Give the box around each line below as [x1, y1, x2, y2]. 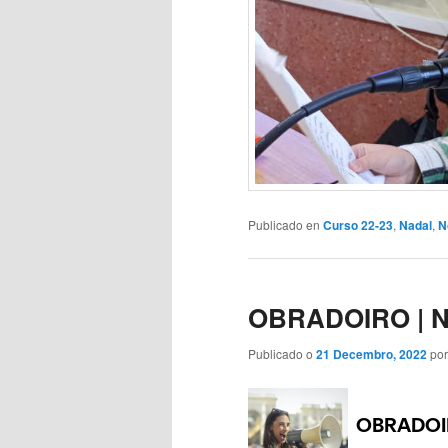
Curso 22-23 [323, 215, 393, 234]
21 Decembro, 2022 [316, 345, 427, 364]
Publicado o [248, 345, 316, 363]
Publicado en [248, 215, 320, 233]
